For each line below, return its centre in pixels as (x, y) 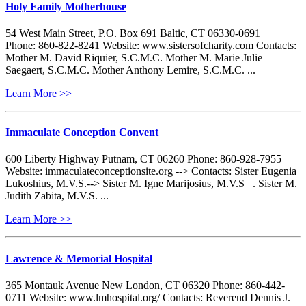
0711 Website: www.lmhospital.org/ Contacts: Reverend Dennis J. (148, 297)
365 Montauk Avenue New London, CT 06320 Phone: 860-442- (145, 285)
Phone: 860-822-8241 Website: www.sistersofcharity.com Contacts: (151, 45)
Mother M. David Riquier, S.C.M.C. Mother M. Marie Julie (134, 57)
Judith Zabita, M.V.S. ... (57, 196)
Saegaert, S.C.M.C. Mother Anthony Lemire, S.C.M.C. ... (130, 70)
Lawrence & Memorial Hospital (79, 258)
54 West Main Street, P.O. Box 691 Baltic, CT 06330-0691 (133, 33)
